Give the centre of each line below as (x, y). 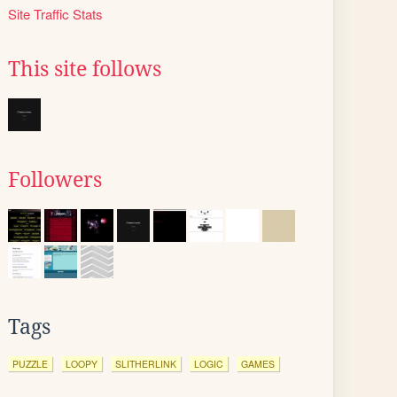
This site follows (85, 69)
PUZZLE (30, 364)
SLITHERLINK (146, 364)
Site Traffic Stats (55, 14)
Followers (55, 180)
